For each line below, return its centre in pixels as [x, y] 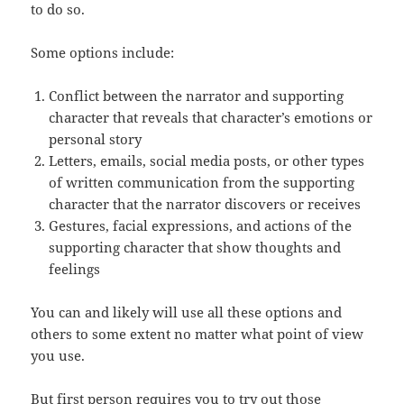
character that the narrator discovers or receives [205, 204]
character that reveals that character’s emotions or [211, 118]
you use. [58, 356]
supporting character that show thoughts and [195, 248]
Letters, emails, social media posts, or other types [207, 161]
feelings [75, 269]
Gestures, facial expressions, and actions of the [201, 226]
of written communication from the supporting [202, 183]
